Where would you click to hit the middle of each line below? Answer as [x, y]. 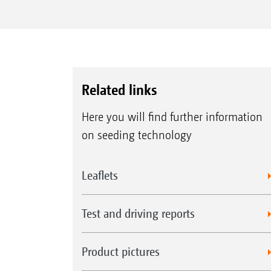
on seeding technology [136, 135]
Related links [119, 90]
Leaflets [100, 175]
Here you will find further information [172, 117]
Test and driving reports [138, 214]
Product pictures [120, 252]
